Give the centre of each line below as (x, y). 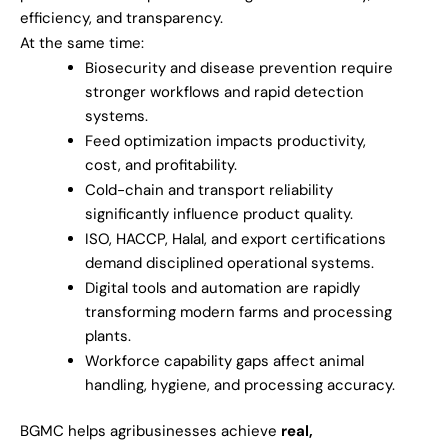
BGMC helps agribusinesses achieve (150, 431)
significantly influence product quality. (219, 213)
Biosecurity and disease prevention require (239, 67)
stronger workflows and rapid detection (224, 91)
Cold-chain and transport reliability (209, 189)
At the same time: (82, 42)
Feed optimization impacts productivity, (225, 140)
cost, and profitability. (161, 164)
